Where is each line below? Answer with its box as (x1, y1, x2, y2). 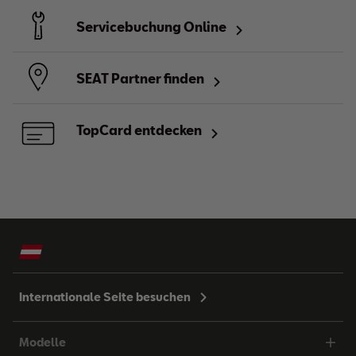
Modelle (19, 335, 66, 349)
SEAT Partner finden (76, 70, 204, 86)
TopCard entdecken (76, 122, 202, 137)
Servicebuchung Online (76, 18, 226, 34)
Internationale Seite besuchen (19, 290, 191, 304)
